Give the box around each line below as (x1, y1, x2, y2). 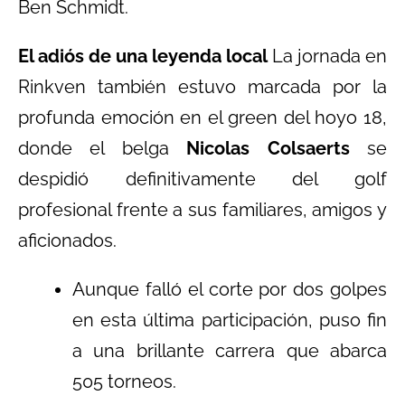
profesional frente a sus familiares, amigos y (18, 198, 387, 221)
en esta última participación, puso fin (72, 308, 387, 331)
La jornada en (268, 44, 387, 67)
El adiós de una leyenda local (18, 44, 268, 67)
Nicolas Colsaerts (186, 137, 368, 159)
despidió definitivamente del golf (18, 167, 387, 190)
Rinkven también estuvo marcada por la (18, 75, 387, 98)
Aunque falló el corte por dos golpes (72, 278, 387, 300)
